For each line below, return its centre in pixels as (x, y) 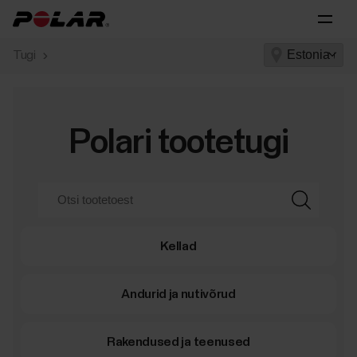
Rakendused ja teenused (178, 342)
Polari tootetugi (178, 143)
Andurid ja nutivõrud (178, 294)
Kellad (178, 246)
